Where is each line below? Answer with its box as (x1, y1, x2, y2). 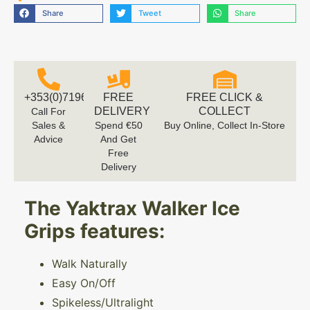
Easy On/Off (52, 276, 116, 291)
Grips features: (24, 219, 165, 244)
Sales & (32, 120, 66, 131)
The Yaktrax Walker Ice (24, 197, 240, 221)
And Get (100, 134, 137, 145)
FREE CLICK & (186, 91, 264, 104)
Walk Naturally (52, 257, 127, 271)
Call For (31, 106, 66, 118)
